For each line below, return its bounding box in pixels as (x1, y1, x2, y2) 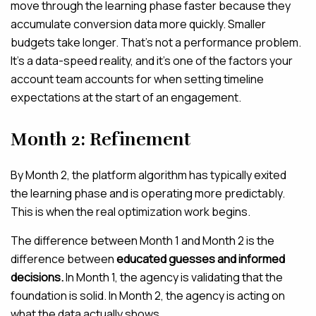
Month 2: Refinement (11, 128, 190, 151)
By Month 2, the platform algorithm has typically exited (11, 167, 286, 183)
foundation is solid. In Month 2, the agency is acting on (11, 288, 285, 304)
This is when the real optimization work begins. (11, 204, 250, 220)
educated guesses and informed (114, 251, 285, 267)
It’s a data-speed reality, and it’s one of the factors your (11, 53, 293, 69)
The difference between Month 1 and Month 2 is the (11, 233, 274, 249)
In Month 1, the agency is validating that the (63, 269, 283, 286)
